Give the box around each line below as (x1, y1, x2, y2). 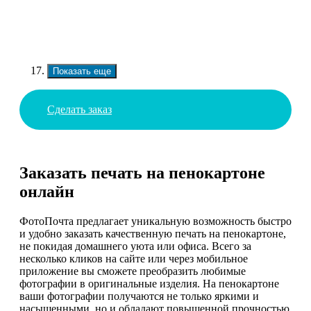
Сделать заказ (47, 103, 112, 115)
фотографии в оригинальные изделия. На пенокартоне (19, 278, 279, 290)
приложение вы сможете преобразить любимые (19, 265, 246, 278)
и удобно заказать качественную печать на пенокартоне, (19, 228, 286, 240)
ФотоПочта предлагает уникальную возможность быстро (19, 215, 292, 228)
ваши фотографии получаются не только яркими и (19, 290, 259, 303)
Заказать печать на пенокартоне (19, 164, 265, 183)
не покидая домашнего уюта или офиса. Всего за (19, 240, 251, 253)
